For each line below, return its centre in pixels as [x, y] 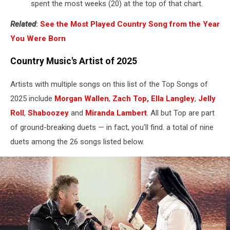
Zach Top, [130, 98]
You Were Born [38, 38]
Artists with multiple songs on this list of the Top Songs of [109, 84]
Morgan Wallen [82, 98]
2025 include [32, 98]
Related [23, 24]
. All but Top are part [181, 113]
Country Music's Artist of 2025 [74, 61]
